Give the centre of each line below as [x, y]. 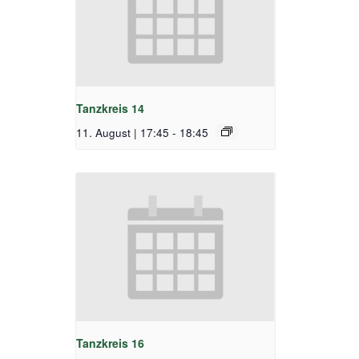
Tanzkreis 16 [110, 343]
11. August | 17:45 [123, 132]
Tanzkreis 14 [110, 108]
